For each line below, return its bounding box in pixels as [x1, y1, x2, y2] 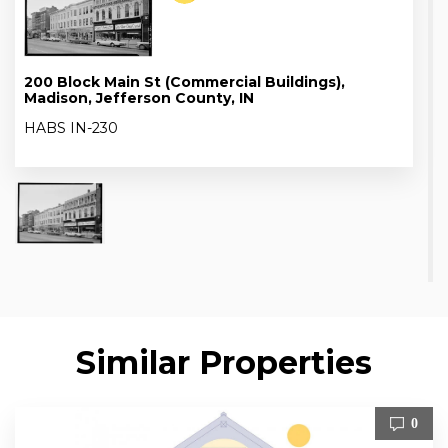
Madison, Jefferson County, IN [24, 88, 254, 107]
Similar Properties [76, 342, 372, 382]
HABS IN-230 [24, 118, 118, 137]
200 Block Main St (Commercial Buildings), [24, 72, 345, 91]
